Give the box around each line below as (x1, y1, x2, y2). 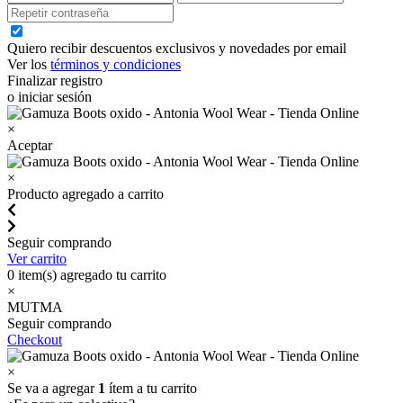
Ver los (7, 57, 50, 72)
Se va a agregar (7, 381, 98, 396)
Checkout (7, 332, 62, 347)
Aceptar (7, 138, 52, 153)
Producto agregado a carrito (7, 186, 164, 201)
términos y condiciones (50, 57, 181, 72)
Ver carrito (7, 251, 67, 266)
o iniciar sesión (7, 89, 92, 104)
